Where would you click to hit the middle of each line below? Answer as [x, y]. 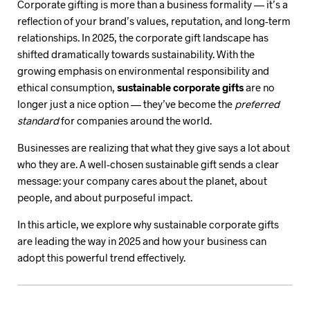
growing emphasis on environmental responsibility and [143, 70]
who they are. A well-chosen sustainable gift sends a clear [148, 164]
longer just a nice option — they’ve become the [126, 103]
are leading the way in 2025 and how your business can [142, 240]
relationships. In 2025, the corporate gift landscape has [143, 37]
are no [259, 87]
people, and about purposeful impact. [105, 197]
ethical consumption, [67, 87]
